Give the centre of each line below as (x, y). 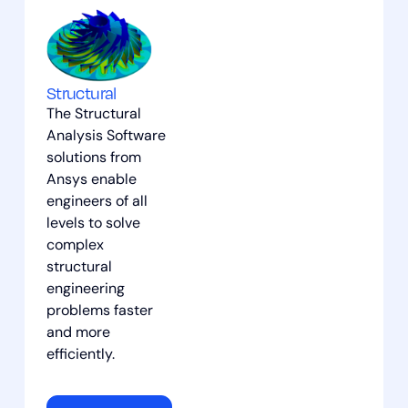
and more (78, 334)
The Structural (93, 115)
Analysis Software (106, 137)
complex (75, 246)
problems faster (99, 312)
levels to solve (93, 224)
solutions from (93, 159)
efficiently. (80, 356)
